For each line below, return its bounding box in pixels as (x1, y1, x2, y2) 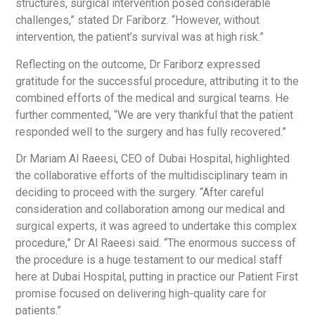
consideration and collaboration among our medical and (15, 202, 285, 216)
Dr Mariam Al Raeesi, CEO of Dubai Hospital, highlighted (15, 151, 290, 165)
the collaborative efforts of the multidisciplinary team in (15, 168, 288, 182)
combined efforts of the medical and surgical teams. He (15, 91, 290, 105)
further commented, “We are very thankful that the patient (15, 108, 294, 122)
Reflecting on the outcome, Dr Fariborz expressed (15, 57, 261, 71)
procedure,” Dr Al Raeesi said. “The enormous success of (15, 236, 297, 250)
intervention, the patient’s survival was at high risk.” (15, 30, 264, 44)
